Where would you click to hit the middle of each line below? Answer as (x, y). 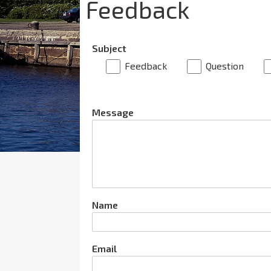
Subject (109, 48)
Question (225, 66)
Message (113, 113)
